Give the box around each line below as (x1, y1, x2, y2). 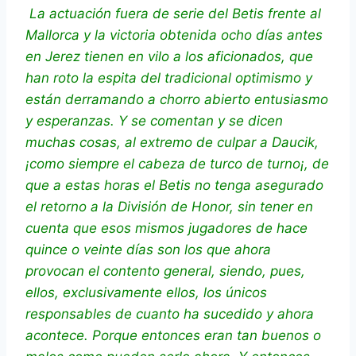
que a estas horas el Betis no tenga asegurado (25, 177, 323, 194)
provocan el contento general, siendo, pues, (25, 263, 305, 280)
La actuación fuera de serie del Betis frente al (29, 6, 321, 22)
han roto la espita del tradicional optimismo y (25, 70, 312, 87)
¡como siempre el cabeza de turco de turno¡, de (25, 156, 329, 172)
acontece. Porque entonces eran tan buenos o (25, 327, 321, 344)
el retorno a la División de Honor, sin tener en (25, 199, 313, 215)
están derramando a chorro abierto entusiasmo (25, 91, 328, 108)
